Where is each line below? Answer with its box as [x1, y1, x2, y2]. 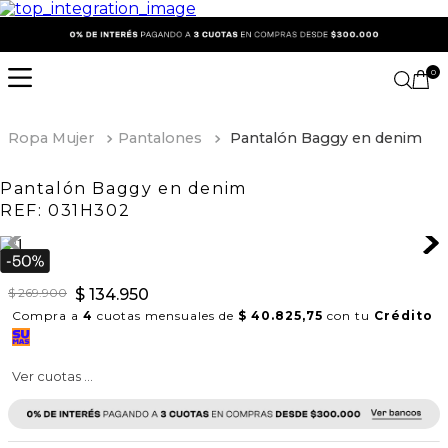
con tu [327, 308, 374, 323]
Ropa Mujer [8, 129, 94, 147]
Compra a [12, 308, 83, 323]
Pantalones [118, 129, 202, 147]
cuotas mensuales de [93, 308, 234, 323]
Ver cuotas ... [12, 368, 93, 384]
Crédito [374, 308, 433, 323]
